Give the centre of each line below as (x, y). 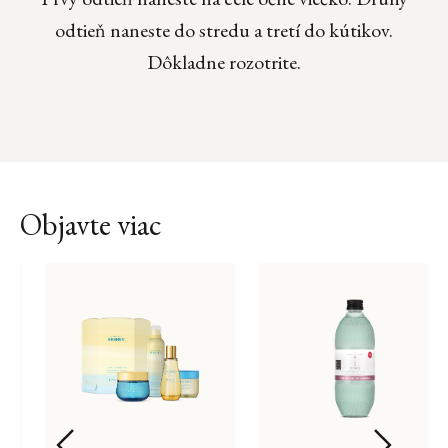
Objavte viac (91, 225)
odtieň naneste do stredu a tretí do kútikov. (224, 30)
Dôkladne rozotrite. (224, 62)
